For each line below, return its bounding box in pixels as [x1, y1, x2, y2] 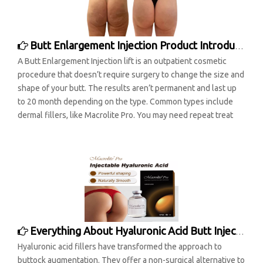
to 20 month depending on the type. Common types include [18, 97, 233, 106]
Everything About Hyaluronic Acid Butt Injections [30, 225, 235, 237]
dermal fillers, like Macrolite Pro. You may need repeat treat [18, 110, 233, 120]
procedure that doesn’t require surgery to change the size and [18, 70, 244, 79]
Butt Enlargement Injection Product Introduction [30, 39, 235, 51]
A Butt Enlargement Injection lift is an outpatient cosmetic [18, 56, 227, 66]
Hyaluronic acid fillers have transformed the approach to [18, 242, 222, 251]
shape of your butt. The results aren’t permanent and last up [18, 83, 237, 93]
